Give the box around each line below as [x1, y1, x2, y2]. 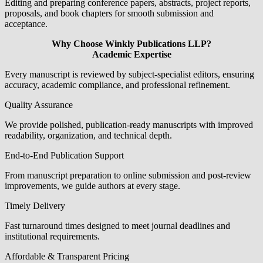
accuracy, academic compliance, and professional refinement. [5, 79, 230, 90]
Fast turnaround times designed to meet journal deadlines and [5, 220, 230, 231]
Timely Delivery [5, 200, 65, 211]
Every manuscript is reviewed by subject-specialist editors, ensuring [5, 69, 254, 79]
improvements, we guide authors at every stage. [5, 180, 180, 191]
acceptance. [5, 18, 48, 29]
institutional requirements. [5, 231, 100, 241]
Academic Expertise [92, 49, 171, 59]
